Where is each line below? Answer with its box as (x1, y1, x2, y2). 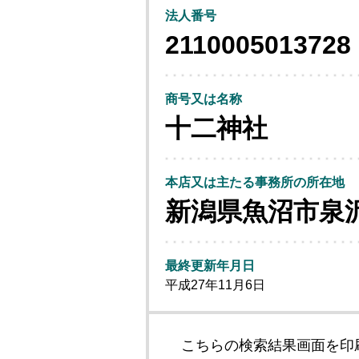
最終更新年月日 (165, 259, 255, 272)
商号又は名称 (165, 92, 242, 106)
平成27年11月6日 (165, 278, 265, 292)
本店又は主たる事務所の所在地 (165, 175, 345, 189)
